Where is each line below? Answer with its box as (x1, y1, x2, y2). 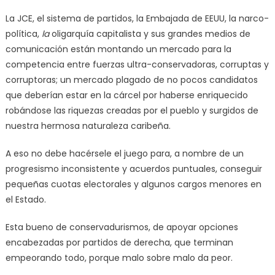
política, (5, 27, 42, 40)
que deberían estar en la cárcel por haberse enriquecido (5, 88, 248, 101)
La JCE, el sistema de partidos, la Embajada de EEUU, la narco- (5, 12, 269, 25)
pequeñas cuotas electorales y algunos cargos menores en (5, 177, 261, 190)
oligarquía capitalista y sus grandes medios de (48, 27, 250, 40)
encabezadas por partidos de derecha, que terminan (5, 236, 233, 249)
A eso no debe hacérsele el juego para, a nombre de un (5, 147, 244, 160)
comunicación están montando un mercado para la (5, 42, 231, 55)
